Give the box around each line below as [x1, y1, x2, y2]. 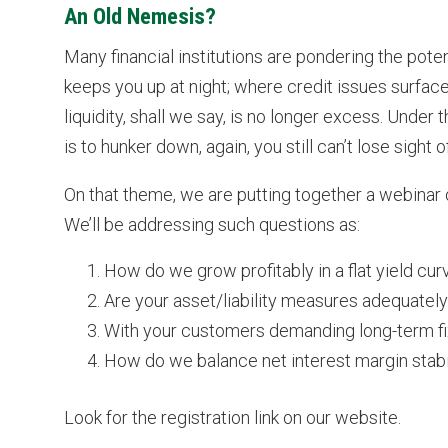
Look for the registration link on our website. [64, 406, 401, 428]
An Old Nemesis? [64, 2, 216, 29]
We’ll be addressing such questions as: [64, 214, 360, 236]
